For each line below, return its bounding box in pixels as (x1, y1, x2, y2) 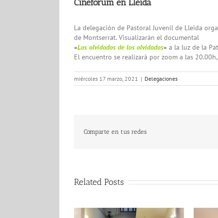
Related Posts (74, 176, 124, 187)
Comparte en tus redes (84, 127, 146, 135)
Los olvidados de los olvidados (77, 42, 163, 52)
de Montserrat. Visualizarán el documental (74, 33, 199, 42)
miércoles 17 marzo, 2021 (74, 74, 138, 82)
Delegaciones (145, 74, 178, 82)
